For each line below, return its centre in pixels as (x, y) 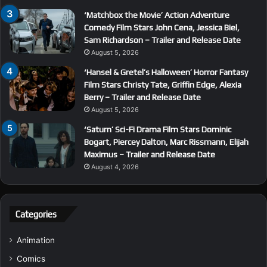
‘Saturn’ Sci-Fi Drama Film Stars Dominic (158, 130)
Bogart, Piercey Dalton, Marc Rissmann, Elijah (166, 142)
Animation (36, 240)
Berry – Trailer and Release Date (142, 97)
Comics (31, 259)
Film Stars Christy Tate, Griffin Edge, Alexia (163, 85)
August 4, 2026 (115, 167)
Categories (36, 215)
